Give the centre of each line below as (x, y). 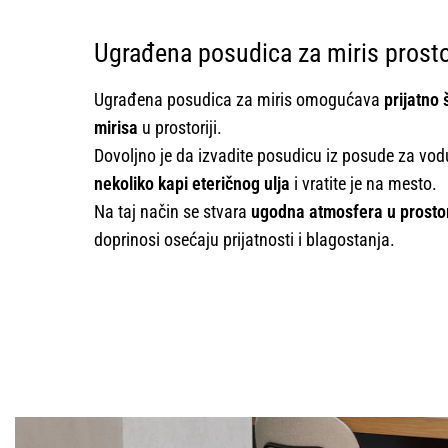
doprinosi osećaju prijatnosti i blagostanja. (244, 239)
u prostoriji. (179, 127)
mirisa (115, 127)
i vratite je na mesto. (363, 183)
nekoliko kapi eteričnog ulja (191, 183)
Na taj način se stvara (172, 211)
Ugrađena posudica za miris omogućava (238, 99)
